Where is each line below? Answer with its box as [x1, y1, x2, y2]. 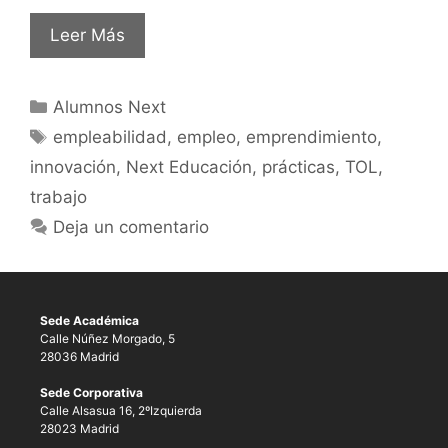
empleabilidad [53, 127, 168, 148]
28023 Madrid [40, 421, 119, 437]
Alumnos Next [53, 97, 167, 118]
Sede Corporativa [40, 385, 143, 401]
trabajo [30, 187, 87, 208]
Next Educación [126, 157, 252, 178]
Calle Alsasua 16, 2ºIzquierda [40, 403, 202, 419]
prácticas [262, 157, 335, 178]
